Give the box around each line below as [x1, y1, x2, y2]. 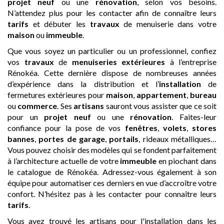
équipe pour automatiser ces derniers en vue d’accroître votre [7, 178, 216, 187]
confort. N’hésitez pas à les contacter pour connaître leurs [7, 189, 216, 198]
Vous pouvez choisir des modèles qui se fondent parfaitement [7, 145, 216, 154]
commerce [17, 101, 57, 110]
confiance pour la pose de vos [7, 123, 125, 132]
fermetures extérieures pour [7, 90, 106, 99]
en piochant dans [156, 156, 216, 165]
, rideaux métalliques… [138, 134, 217, 143]
